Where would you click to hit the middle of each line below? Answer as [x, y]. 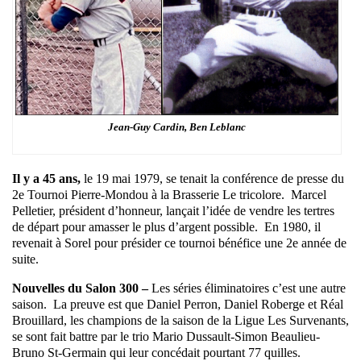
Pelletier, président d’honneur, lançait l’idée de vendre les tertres [173, 210]
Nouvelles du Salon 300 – [82, 288]
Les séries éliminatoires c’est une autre [249, 288]
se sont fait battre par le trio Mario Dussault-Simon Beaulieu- [166, 336]
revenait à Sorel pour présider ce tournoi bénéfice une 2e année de [179, 243]
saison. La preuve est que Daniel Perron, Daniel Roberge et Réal [178, 304]
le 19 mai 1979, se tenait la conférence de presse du [212, 178]
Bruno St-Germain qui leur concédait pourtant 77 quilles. [156, 352]
